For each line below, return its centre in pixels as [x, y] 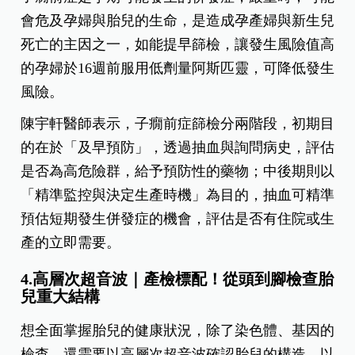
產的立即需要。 [71, 243]
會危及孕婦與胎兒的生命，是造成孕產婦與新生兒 [178, 21]
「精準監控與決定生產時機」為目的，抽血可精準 [178, 195]
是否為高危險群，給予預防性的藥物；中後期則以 [178, 172]
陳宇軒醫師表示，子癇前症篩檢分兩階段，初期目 [178, 124]
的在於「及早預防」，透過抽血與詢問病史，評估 [178, 148]
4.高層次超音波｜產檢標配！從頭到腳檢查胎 [177, 279]
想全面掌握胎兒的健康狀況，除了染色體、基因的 [178, 331]
